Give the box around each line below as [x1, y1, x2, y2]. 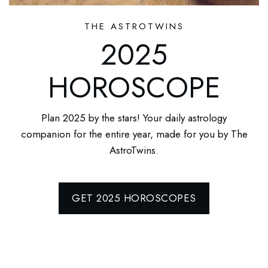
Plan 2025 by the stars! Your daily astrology [41, 110, 227, 125]
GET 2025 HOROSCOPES [72, 190, 196, 205]
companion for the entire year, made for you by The [20, 126, 248, 141]
